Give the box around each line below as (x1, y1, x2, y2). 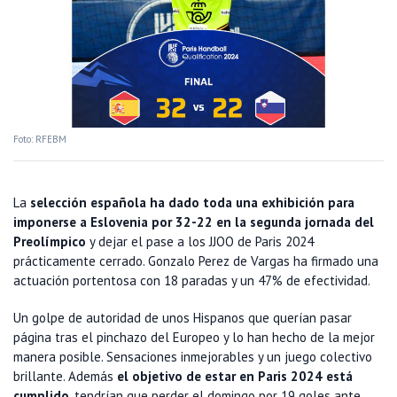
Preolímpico (13, 233, 86, 251)
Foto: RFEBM (13, 133, 66, 146)
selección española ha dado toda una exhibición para (30, 194, 354, 212)
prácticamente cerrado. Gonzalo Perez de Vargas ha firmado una (13, 253, 378, 270)
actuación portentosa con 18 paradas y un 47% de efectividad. (13, 272, 370, 290)
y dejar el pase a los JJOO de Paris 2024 (86, 233, 314, 251)
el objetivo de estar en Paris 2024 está (117, 368, 353, 385)
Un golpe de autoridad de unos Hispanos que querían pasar (13, 309, 352, 327)
